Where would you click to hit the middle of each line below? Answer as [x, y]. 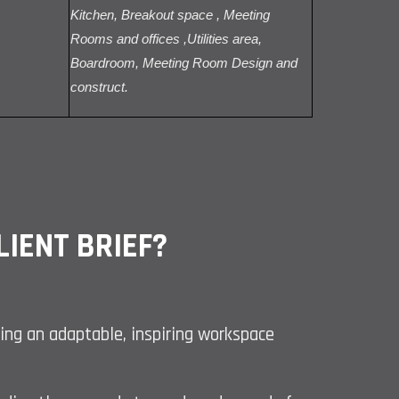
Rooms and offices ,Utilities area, [166, 40]
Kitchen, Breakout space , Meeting [170, 16]
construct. [99, 88]
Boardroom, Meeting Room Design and [184, 64]
